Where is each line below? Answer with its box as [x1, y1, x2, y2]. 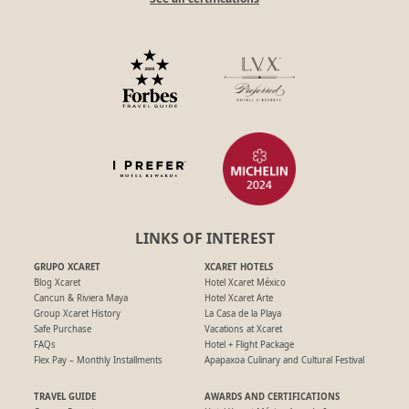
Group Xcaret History [34, 308, 121, 320]
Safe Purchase [34, 323, 92, 336]
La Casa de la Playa [204, 308, 281, 320]
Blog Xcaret [34, 277, 81, 289]
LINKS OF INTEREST [134, 228, 275, 249]
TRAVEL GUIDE [34, 391, 97, 404]
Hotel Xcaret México [204, 277, 286, 289]
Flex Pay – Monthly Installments [34, 354, 163, 367]
